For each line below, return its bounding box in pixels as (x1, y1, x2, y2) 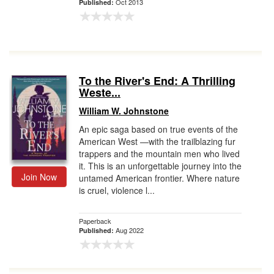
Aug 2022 (116, 225, 144, 235)
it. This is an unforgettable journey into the (79, 160, 242, 172)
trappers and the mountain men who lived (79, 147, 240, 160)
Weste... (79, 84, 120, 100)
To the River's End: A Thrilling (79, 73, 235, 89)
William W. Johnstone (79, 105, 169, 117)
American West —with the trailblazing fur (79, 135, 235, 147)
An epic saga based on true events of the (79, 123, 238, 135)
